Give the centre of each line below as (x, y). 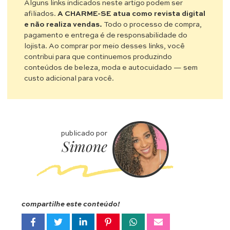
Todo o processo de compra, (152, 25)
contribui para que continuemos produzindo (98, 57)
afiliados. (41, 14)
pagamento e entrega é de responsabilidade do (106, 36)
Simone (84, 146)
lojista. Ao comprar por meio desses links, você (105, 46)
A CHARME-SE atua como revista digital (132, 14)
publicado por (84, 133)
